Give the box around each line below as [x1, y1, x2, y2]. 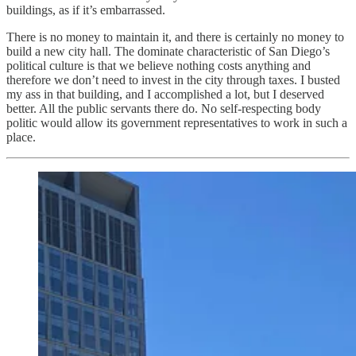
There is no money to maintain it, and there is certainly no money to [6, 29, 344, 44]
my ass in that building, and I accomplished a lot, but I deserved [6, 87, 324, 101]
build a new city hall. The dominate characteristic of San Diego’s [6, 44, 330, 58]
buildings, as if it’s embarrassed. [6, 2, 165, 17]
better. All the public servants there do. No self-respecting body [6, 101, 321, 115]
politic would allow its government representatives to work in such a [6, 115, 347, 130]
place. [6, 130, 36, 144]
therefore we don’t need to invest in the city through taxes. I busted [6, 72, 340, 87]
